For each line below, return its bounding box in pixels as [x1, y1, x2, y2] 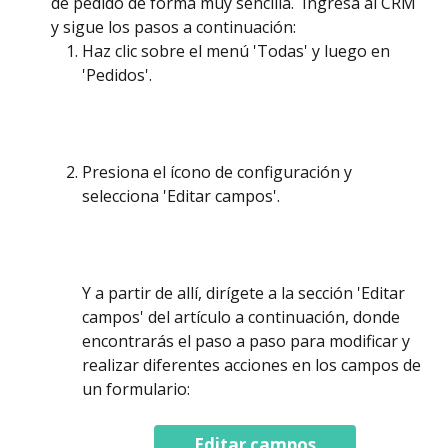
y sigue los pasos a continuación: [51, 16, 300, 39]
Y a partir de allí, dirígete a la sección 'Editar [82, 281, 409, 304]
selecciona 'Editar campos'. [82, 185, 284, 208]
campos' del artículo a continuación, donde [82, 305, 404, 328]
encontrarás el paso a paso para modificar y [82, 329, 414, 352]
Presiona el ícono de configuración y [82, 161, 356, 184]
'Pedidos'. [82, 64, 152, 87]
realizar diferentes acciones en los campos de [82, 353, 425, 376]
